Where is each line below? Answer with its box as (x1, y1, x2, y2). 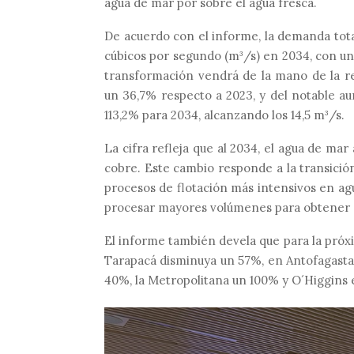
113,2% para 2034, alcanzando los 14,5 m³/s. (104, 107, 345, 122)
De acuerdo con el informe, (104, 28, 265, 43)
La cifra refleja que (104, 140, 217, 156)
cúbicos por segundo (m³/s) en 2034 (104, 47, 310, 63)
